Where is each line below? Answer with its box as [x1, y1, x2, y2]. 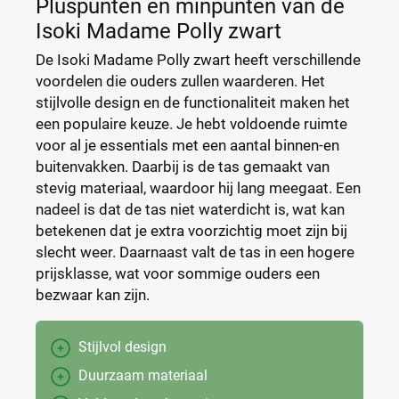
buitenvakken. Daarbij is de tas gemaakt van [36, 158, 330, 175]
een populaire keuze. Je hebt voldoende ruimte [36, 115, 347, 133]
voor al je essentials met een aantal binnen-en [36, 136, 339, 154]
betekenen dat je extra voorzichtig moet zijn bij [36, 222, 347, 240]
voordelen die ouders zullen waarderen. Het [36, 72, 325, 90]
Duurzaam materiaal [78, 366, 208, 384]
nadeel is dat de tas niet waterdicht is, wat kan [36, 200, 345, 218]
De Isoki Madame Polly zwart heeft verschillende [36, 51, 361, 69]
